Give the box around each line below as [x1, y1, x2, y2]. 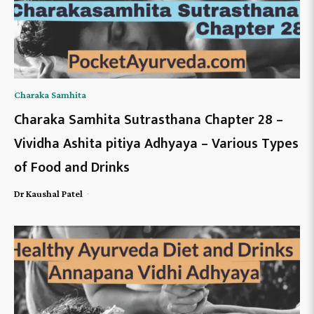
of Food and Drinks [14, 156, 130, 180]
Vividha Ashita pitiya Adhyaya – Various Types [14, 132, 299, 156]
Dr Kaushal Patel [14, 188, 83, 200]
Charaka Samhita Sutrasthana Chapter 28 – [14, 108, 283, 132]
